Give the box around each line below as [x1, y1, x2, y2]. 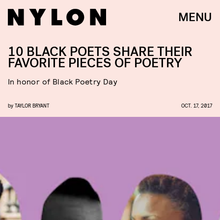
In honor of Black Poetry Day [8, 77, 118, 86]
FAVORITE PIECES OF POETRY [8, 55, 182, 72]
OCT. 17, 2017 [181, 102, 212, 109]
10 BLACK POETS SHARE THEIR [8, 43, 192, 60]
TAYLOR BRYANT [15, 102, 50, 109]
